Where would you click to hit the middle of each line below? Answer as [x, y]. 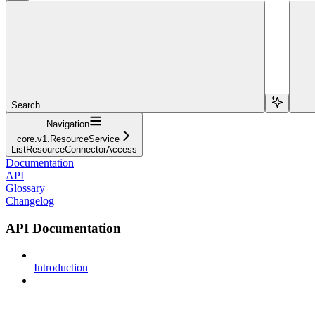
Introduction [61, 268]
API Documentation [63, 228]
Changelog [30, 200]
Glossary [25, 188]
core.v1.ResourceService [68, 139]
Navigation [68, 124]
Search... [30, 105]
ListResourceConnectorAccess [74, 149]
